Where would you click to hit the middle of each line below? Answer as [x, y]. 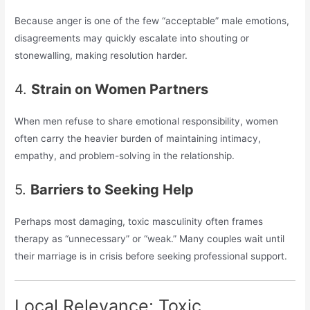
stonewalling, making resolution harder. [101, 55]
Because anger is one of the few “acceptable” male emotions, [152, 20]
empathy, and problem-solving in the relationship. [125, 155]
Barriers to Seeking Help [112, 189]
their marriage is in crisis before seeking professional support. [151, 256]
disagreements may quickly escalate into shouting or [132, 38]
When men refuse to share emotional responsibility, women [147, 121]
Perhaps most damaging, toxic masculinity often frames [139, 221]
